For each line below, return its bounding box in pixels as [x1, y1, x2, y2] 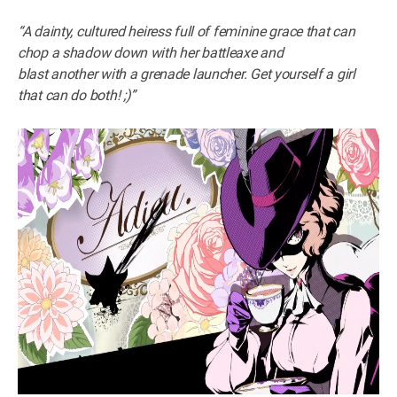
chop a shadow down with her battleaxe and [18, 43, 284, 61]
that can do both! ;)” [18, 86, 136, 104]
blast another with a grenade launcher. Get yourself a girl [18, 65, 355, 82]
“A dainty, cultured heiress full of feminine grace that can [18, 22, 355, 40]
